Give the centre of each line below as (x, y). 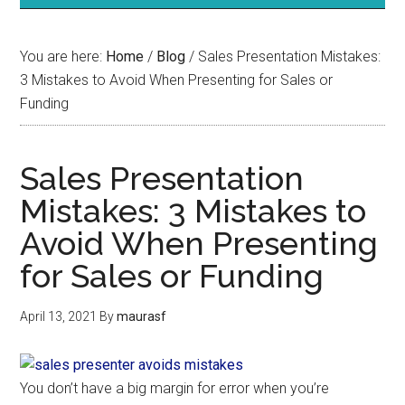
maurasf (142, 316)
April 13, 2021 (59, 316)
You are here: (63, 57)
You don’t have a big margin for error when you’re (175, 388)
